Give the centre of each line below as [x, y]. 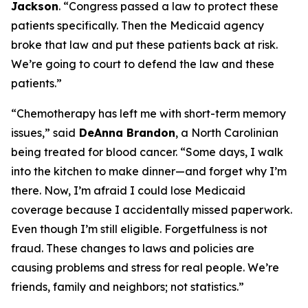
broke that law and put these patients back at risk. [144, 45]
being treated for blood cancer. [96, 152]
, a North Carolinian [227, 133]
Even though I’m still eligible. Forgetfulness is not [139, 229]
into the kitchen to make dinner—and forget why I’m [149, 171]
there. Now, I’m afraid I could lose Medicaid [128, 190]
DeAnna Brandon [125, 133]
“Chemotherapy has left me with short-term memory [148, 113]
